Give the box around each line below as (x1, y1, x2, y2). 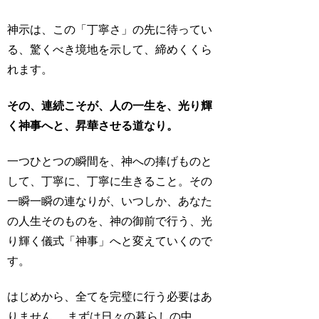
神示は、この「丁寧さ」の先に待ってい (7, 23, 213, 36)
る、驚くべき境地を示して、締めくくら (7, 43, 213, 56)
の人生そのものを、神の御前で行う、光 (7, 214, 213, 227)
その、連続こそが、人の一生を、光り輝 (7, 99, 213, 112)
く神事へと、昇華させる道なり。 (7, 119, 179, 132)
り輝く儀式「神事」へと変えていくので (7, 234, 213, 247)
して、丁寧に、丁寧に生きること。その (7, 174, 213, 187)
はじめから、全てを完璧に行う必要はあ (7, 291, 213, 303)
